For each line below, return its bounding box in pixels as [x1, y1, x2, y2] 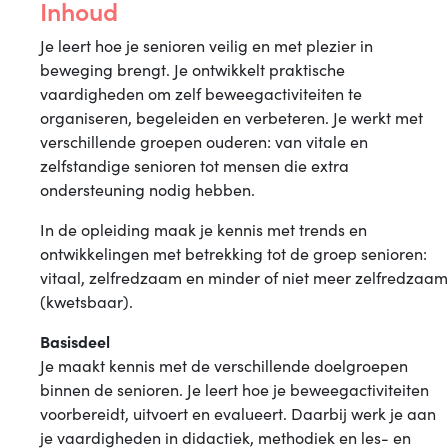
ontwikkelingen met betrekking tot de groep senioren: [40, 242, 427, 264]
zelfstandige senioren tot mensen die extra [40, 154, 349, 176]
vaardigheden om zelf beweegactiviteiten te [40, 82, 362, 104]
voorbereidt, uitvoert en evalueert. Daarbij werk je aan [40, 402, 436, 424]
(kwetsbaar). [40, 290, 133, 312]
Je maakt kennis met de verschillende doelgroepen [40, 354, 408, 376]
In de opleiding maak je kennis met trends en [40, 218, 367, 240]
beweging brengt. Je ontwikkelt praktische [40, 58, 345, 80]
